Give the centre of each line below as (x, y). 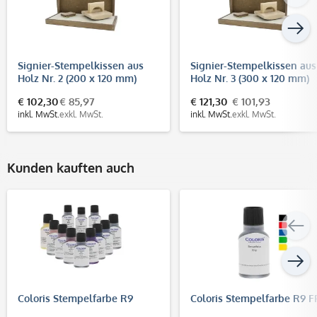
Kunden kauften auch (71, 167)
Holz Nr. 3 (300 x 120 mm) (250, 78)
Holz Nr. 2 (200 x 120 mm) (77, 78)
